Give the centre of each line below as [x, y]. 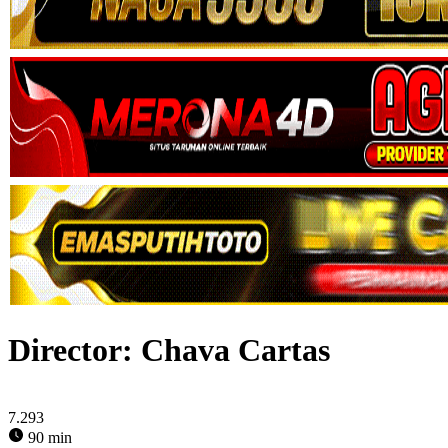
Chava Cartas [235, 350]
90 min [48, 437]
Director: [74, 350]
